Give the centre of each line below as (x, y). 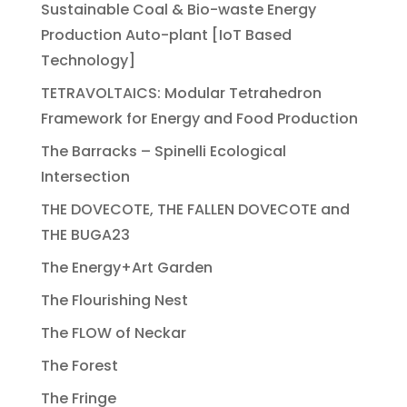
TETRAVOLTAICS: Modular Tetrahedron (181, 94)
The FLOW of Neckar (113, 333)
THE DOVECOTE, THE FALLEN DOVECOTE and (195, 210)
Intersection (85, 177)
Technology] (88, 61)
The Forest (79, 366)
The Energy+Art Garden (126, 268)
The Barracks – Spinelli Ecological (163, 152)
